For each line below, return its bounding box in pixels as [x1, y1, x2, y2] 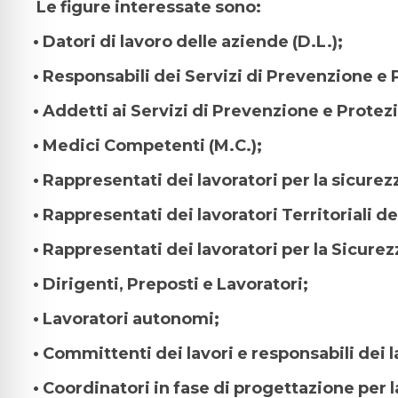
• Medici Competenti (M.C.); [33, 136, 262, 155]
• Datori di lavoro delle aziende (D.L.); [33, 32, 343, 52]
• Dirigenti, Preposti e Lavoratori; [33, 275, 308, 294]
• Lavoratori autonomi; [33, 309, 219, 329]
